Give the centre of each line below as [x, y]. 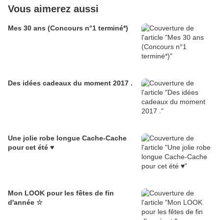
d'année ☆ [25, 203]
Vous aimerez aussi [53, 9]
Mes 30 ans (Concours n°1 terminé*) [68, 28]
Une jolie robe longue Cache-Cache [67, 138]
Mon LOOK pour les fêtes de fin [61, 193]
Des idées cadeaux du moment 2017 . [70, 83]
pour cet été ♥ [31, 148]
